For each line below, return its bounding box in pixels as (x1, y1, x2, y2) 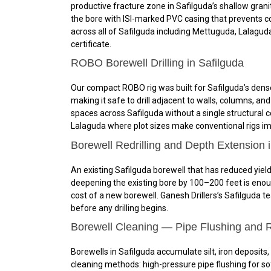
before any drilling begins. (71, 203, 168, 213)
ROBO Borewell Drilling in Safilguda (71, 57, 244, 69)
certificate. (71, 39, 111, 49)
